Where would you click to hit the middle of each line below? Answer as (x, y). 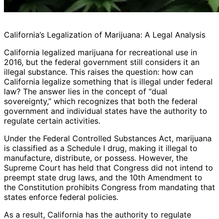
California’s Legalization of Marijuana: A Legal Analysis (105, 35)
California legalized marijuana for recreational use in (100, 53)
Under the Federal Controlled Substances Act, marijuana (108, 139)
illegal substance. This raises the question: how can (99, 72)
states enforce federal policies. (61, 197)
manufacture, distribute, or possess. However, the (96, 158)
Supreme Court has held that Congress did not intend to (109, 168)
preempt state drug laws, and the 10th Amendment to (103, 178)
